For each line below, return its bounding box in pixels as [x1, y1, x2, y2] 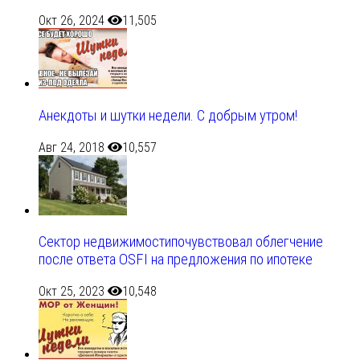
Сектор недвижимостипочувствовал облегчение [39, 233, 323, 252]
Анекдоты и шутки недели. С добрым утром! [39, 106, 297, 125]
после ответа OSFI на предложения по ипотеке [39, 251, 313, 269]
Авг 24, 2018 [39, 139, 104, 155]
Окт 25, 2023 [39, 283, 104, 299]
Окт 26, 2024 [39, 13, 104, 29]
